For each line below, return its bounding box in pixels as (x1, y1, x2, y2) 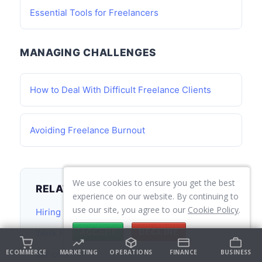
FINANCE (169, 247, 198, 256)
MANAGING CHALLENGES (20, 46, 157, 58)
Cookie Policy (188, 204, 239, 215)
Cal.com (36, 249, 69, 260)
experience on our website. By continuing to (73, 191, 239, 202)
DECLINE (139, 227, 179, 236)
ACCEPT (80, 227, 117, 236)
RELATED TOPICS (36, 182, 128, 195)
